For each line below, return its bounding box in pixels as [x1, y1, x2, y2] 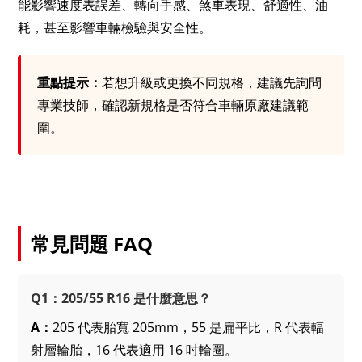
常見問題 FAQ [31, 229, 154, 257]
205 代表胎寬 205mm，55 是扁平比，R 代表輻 [53, 318, 325, 336]
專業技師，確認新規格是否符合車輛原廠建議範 [37, 95, 309, 114]
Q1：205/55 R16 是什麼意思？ [31, 288, 212, 307]
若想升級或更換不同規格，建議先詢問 [102, 73, 322, 91]
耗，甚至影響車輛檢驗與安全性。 [18, 18, 213, 36]
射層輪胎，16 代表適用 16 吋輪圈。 [31, 340, 238, 359]
